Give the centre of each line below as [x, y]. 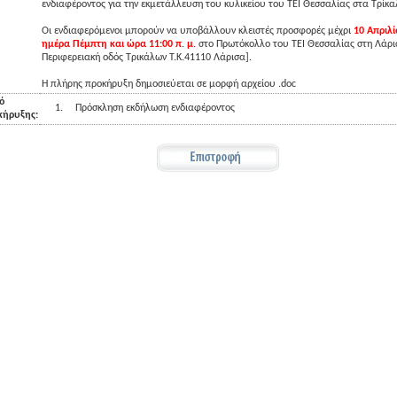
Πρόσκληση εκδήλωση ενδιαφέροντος [155, 108]
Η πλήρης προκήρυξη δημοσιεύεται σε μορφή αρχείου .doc [169, 84]
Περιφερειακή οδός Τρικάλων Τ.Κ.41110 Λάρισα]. [147, 58]
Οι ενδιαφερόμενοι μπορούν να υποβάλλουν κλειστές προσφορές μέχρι [198, 31]
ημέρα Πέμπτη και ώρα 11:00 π [112, 44]
